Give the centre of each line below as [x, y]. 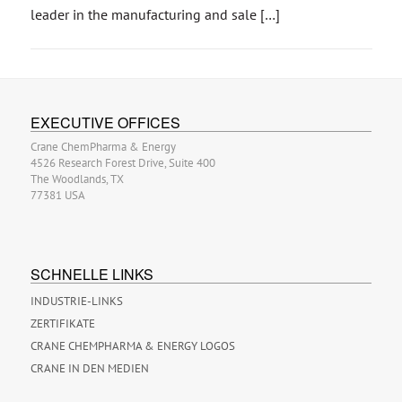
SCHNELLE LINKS [92, 275]
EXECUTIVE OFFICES [105, 122]
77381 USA [57, 195]
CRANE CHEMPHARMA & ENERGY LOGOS [132, 346]
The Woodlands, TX [77, 179]
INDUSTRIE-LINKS [76, 301]
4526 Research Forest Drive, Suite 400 [122, 162]
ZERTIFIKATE [62, 324]
